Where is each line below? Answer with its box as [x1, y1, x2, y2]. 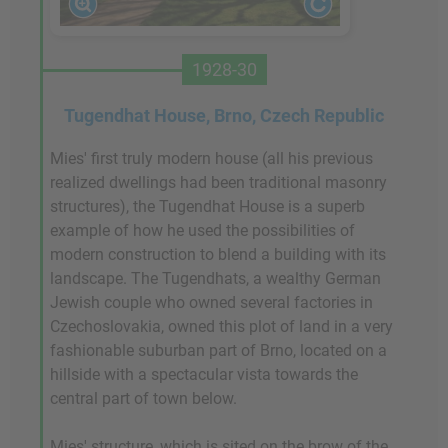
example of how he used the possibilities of [50, 221, 355, 241]
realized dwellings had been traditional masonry [50, 173, 387, 193]
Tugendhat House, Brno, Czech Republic [64, 105, 384, 127]
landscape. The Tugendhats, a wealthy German [50, 269, 381, 289]
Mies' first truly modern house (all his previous [50, 149, 373, 169]
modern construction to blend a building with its [50, 245, 386, 265]
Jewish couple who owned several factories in [50, 293, 373, 313]
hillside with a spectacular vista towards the [50, 365, 358, 385]
